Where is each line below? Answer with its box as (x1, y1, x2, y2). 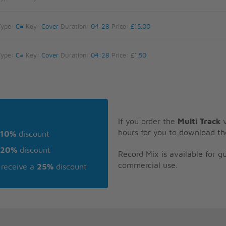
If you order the (118, 117, 178, 126)
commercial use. (118, 161, 178, 169)
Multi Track (178, 117, 220, 126)
